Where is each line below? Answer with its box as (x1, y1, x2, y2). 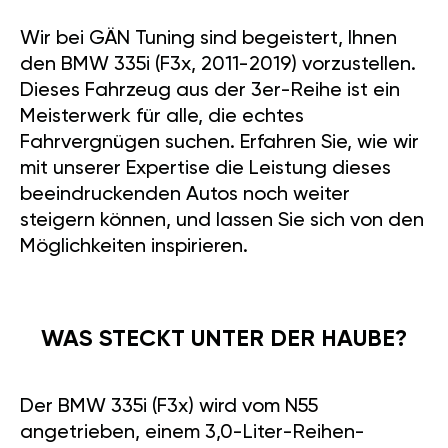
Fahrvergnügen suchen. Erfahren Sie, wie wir (20, 133, 419, 154)
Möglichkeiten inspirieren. (20, 237, 248, 258)
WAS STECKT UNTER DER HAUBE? (41, 328, 407, 352)
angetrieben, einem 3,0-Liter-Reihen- (20, 423, 365, 444)
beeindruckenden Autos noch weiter (20, 185, 350, 206)
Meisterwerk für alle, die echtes (20, 107, 304, 128)
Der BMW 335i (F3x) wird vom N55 (20, 397, 318, 418)
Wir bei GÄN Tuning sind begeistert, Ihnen (20, 29, 397, 50)
